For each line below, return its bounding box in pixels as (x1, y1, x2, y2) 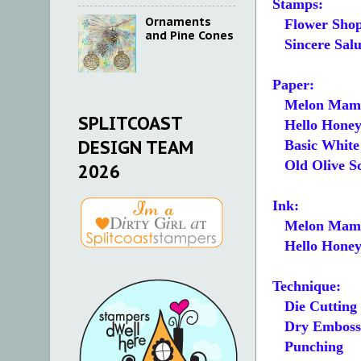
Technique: (272, 278, 341, 295)
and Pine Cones (144, 27, 234, 44)
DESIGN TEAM (78, 136, 193, 160)
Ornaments (144, 14, 211, 30)
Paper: (272, 77, 314, 93)
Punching (272, 338, 343, 355)
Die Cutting (272, 298, 357, 315)
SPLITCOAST (78, 112, 182, 135)
